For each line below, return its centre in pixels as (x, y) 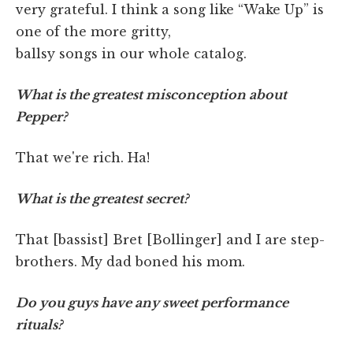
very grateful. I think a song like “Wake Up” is (170, 10)
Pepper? (41, 117)
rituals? (39, 325)
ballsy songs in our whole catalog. (131, 54)
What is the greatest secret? (102, 199)
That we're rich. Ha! (83, 158)
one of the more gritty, (93, 32)
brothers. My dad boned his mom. (130, 262)
